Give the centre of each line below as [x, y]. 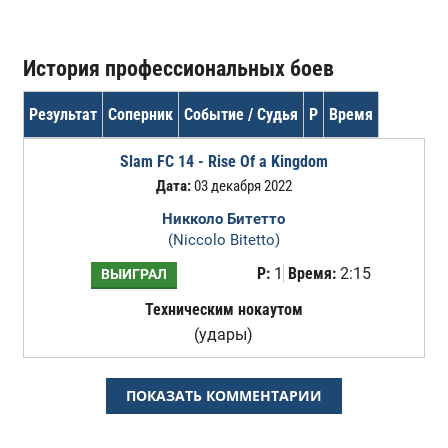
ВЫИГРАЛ [133, 274]
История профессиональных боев [178, 68]
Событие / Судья [240, 114]
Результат [62, 114]
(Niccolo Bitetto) [223, 240]
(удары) [224, 334]
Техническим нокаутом [223, 309]
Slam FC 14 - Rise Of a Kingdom [223, 161]
